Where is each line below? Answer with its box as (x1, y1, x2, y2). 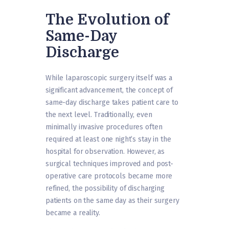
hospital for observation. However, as (45, 147, 165, 156)
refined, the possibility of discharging (45, 184, 165, 193)
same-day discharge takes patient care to (45, 98, 178, 107)
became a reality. (45, 209, 100, 218)
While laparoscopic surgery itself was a (45, 74, 172, 83)
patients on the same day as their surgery (45, 196, 179, 205)
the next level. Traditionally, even (45, 110, 152, 120)
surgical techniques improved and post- (45, 159, 174, 169)
